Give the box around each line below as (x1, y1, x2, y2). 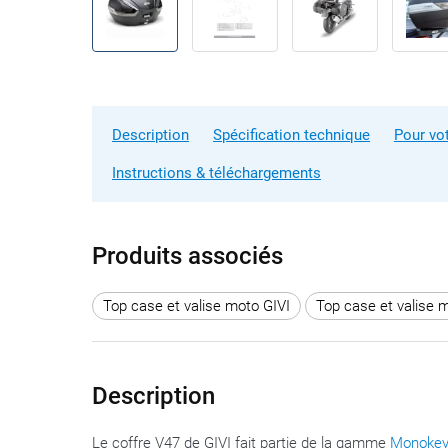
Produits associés (92, 242, 283, 270)
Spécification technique (213, 126, 370, 144)
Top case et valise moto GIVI (103, 296, 290, 315)
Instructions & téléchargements (112, 164, 321, 182)
